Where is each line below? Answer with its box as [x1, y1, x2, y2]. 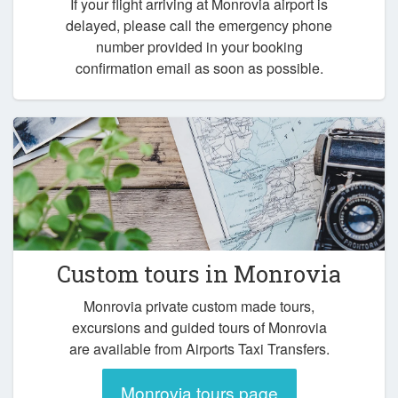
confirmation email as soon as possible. [75, 58, 323, 79]
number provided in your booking [95, 36, 303, 58]
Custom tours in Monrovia [57, 258, 341, 289]
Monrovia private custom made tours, [84, 296, 314, 317]
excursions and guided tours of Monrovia [71, 317, 327, 338]
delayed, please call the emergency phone [66, 15, 332, 36]
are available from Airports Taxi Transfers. [68, 338, 330, 360]
